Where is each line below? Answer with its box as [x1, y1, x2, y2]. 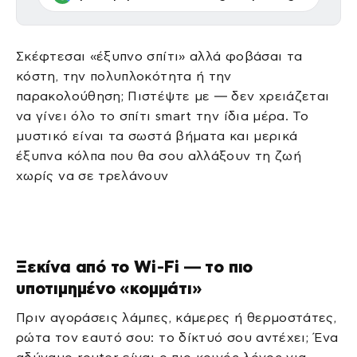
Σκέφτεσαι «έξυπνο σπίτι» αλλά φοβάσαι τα [16, 49, 303, 63]
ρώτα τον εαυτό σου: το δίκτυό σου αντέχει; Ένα [16, 330, 339, 344]
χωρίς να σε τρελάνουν [16, 169, 169, 182]
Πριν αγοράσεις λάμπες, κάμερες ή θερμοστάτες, [16, 310, 337, 324]
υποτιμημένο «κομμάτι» [16, 279, 202, 298]
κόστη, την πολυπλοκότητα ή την [16, 69, 232, 83]
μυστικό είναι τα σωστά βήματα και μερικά [16, 129, 298, 143]
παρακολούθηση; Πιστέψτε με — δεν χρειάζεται [16, 89, 330, 103]
